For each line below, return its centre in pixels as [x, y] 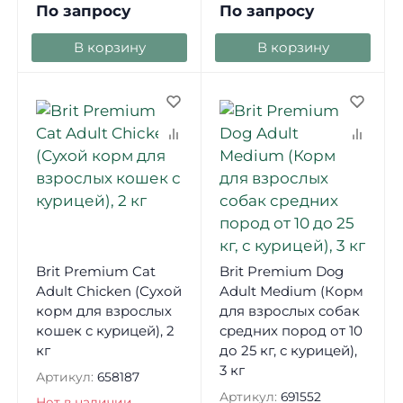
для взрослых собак [289, 310]
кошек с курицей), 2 [105, 330]
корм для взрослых [103, 310]
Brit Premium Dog [281, 271]
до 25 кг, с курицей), [288, 350]
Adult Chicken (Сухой [108, 291]
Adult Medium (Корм [291, 291]
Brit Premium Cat [95, 271]
